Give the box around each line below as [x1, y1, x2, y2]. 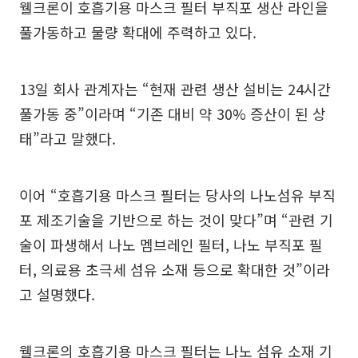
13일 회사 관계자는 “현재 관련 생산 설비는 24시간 [19, 78, 331, 99]
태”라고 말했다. [19, 128, 116, 149]
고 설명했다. [19, 284, 95, 304]
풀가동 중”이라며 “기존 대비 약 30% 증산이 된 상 [19, 103, 326, 124]
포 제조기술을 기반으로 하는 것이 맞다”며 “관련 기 [19, 209, 333, 230]
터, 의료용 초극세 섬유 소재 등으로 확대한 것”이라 [19, 259, 330, 280]
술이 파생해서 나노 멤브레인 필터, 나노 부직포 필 [19, 234, 323, 255]
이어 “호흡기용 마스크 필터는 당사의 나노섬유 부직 [19, 185, 336, 205]
